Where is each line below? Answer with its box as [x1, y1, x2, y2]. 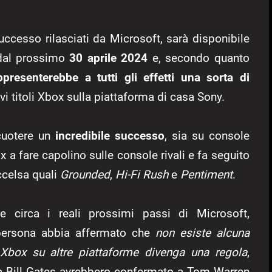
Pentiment [180, 168, 233, 182]
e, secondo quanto [148, 51, 250, 66]
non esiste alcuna [155, 226, 250, 240]
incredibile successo [55, 129, 165, 143]
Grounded [60, 168, 110, 182]
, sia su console [164, 129, 250, 143]
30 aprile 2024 [69, 51, 148, 66]
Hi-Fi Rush [115, 168, 168, 182]
